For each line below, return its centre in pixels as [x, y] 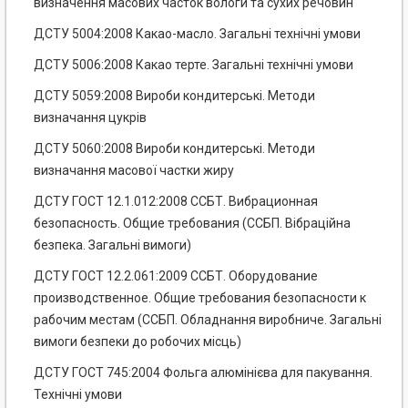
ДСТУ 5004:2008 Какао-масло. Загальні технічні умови [197, 34]
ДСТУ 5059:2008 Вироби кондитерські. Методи [174, 96]
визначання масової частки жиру [134, 171]
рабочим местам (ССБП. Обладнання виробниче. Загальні [208, 320]
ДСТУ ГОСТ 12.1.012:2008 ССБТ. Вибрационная [176, 202]
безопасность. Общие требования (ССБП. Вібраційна [192, 224]
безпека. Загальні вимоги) [112, 245]
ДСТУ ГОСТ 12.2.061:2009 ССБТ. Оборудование [176, 276]
